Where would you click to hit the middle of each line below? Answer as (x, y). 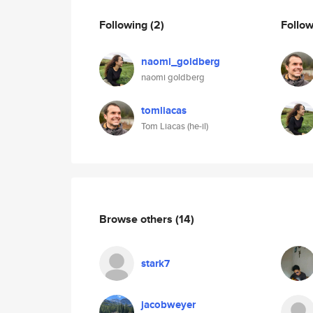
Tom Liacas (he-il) (175, 126)
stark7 (155, 263)
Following (125, 24)
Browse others (137, 219)
